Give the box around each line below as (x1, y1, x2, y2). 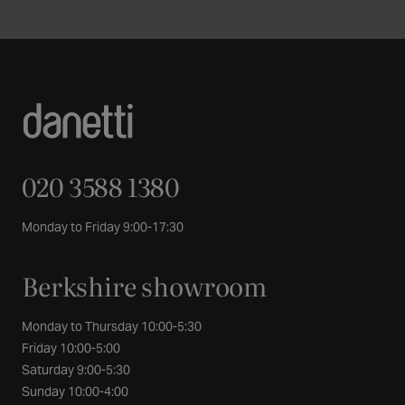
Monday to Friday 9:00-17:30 (22, 219, 184, 235)
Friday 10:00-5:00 (22, 340, 120, 356)
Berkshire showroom (22, 267, 268, 305)
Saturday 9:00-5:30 (22, 362, 130, 378)
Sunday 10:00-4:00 (22, 383, 128, 400)
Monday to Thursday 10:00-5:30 (22, 318, 209, 334)
